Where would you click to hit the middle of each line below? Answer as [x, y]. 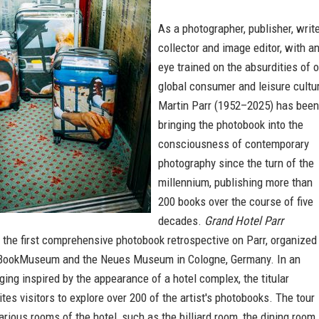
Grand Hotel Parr [244, 221]
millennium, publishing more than [235, 182]
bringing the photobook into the [231, 125]
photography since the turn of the [236, 163]
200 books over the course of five [236, 202]
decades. [181, 221]
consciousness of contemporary [234, 144]
